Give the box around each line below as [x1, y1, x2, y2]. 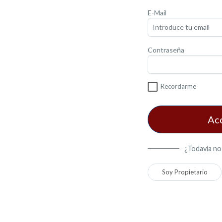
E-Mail [148, 8, 166, 17]
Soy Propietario [162, 168, 208, 176]
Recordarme [161, 82, 196, 90]
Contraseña [148, 46, 184, 54]
